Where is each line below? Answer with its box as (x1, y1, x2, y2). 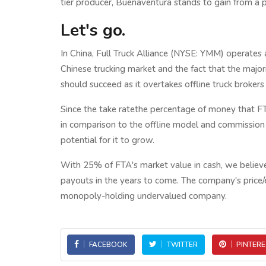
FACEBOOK (89, 240, 128, 249)
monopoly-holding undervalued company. (61, 190, 227, 202)
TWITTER (167, 240, 198, 249)
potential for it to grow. (61, 134, 154, 146)
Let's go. (61, 19, 125, 42)
